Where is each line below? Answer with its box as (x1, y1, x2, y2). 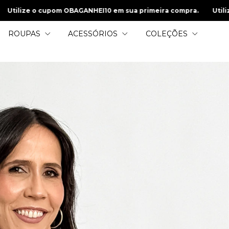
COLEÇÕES (145, 29, 190, 38)
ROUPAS (8, 29, 42, 38)
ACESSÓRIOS (68, 29, 120, 38)
